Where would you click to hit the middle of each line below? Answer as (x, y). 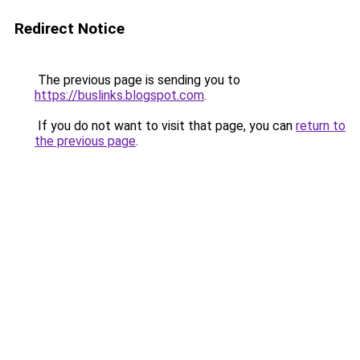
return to (321, 126)
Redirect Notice (70, 29)
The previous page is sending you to (137, 80)
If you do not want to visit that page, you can (165, 126)
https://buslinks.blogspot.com (119, 95)
